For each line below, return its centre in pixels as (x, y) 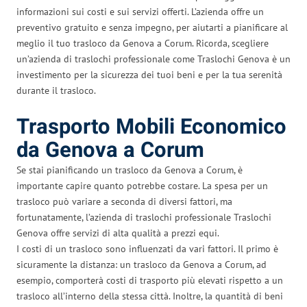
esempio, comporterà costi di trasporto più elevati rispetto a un (150, 280)
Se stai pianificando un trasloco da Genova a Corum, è (130, 170)
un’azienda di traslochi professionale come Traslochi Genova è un (153, 59)
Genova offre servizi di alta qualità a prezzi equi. (118, 233)
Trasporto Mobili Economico (151, 127)
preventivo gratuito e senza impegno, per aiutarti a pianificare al (152, 27)
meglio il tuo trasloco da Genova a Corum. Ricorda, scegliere (143, 43)
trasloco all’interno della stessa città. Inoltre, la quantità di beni (150, 296)
